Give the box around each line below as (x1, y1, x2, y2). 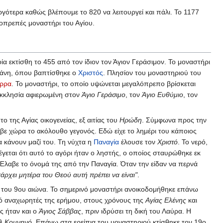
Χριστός (78, 69, 103, 77)
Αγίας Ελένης (145, 196, 186, 205)
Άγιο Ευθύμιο (142, 91, 183, 99)
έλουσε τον (119, 138, 157, 146)
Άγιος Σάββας (39, 207, 81, 216)
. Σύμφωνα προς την (142, 116, 207, 124)
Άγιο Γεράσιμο (82, 91, 125, 99)
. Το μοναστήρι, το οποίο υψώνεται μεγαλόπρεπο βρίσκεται (11, 80, 196, 88)
